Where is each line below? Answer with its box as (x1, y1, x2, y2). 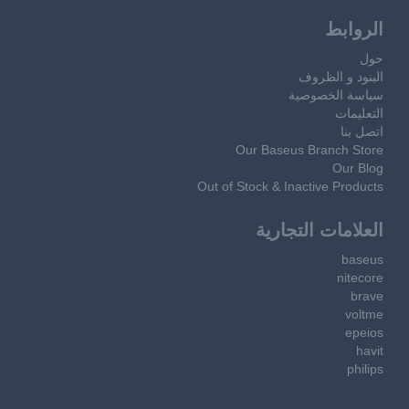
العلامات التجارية (256, 219, 383, 240)
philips (347, 361, 383, 376)
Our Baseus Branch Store (236, 142, 383, 157)
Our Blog (332, 160, 383, 175)
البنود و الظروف (299, 68, 383, 84)
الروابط (325, 18, 383, 39)
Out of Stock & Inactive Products (197, 178, 383, 194)
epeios (345, 324, 383, 340)
